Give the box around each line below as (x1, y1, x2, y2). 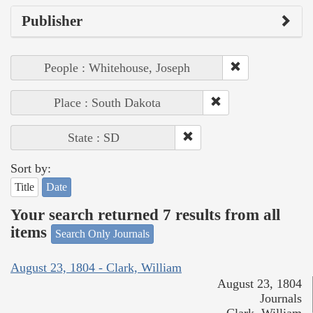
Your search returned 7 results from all (10, 206, 280, 224)
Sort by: (10, 161, 51, 175)
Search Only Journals (55, 227, 150, 240)
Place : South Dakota (54, 95, 161, 110)
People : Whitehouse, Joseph (44, 60, 190, 75)
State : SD (67, 130, 119, 145)
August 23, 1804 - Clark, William (10, 261, 182, 275)
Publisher (22, 12, 82, 29)
